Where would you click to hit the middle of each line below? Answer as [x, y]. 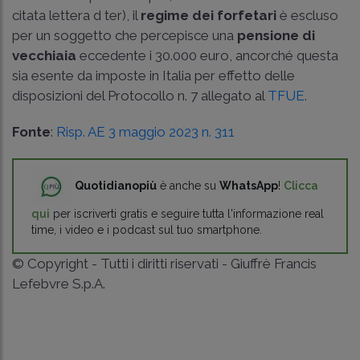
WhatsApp [249, 185]
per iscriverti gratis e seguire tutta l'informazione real [187, 213]
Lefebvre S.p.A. [59, 283]
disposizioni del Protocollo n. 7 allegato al [140, 95]
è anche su [188, 185]
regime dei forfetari [209, 15]
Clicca [301, 185]
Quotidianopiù [116, 185]
